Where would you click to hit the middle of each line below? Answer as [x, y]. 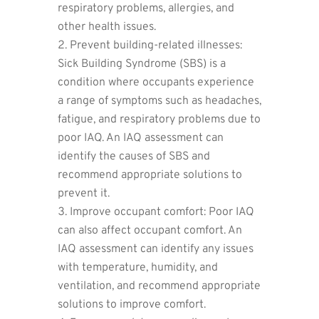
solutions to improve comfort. [131, 304]
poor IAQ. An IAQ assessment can [140, 138]
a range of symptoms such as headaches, [159, 101]
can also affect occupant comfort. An [150, 230]
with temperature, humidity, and [137, 267]
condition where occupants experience [156, 82]
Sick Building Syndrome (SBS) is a [141, 64]
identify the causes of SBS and [134, 156]
